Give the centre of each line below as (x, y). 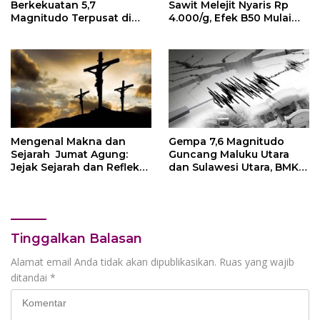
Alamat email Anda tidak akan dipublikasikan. (114, 262)
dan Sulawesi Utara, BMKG (237, 167)
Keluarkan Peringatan (226, 180)
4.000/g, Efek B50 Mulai (230, 17)
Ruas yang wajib (257, 262)
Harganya (194, 43)
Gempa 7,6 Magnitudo (226, 142)
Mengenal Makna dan (68, 142)
